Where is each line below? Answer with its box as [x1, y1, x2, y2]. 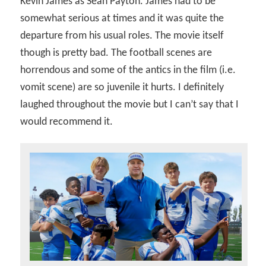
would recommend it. [20, 116, 113, 128]
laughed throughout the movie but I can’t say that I [20, 99, 239, 110]
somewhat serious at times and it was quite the [20, 12, 224, 24]
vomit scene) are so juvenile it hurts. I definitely [20, 81, 224, 93]
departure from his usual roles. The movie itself [20, 30, 224, 42]
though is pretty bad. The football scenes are [20, 47, 213, 59]
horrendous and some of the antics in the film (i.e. [20, 64, 236, 76]
